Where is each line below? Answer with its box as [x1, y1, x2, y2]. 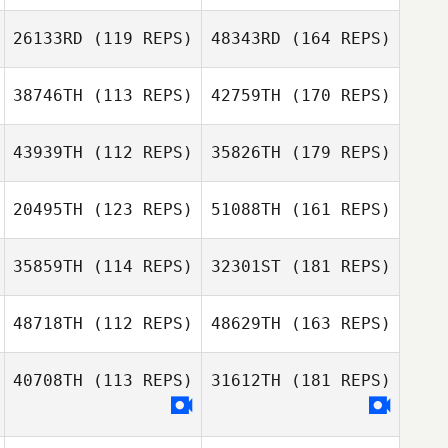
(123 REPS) [83, 200, 193, 219]
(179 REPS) [280, 143, 391, 162]
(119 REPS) [83, 29, 193, 48]
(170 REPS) [280, 86, 391, 105]
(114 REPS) [83, 257, 193, 276]
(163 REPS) [280, 314, 391, 333]
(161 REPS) [280, 200, 391, 219]
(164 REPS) [280, 29, 391, 48]
